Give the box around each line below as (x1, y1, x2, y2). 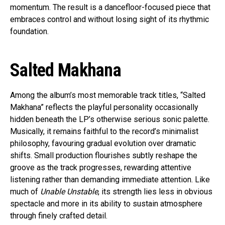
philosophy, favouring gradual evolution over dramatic (10, 139, 196, 149)
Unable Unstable (40, 187, 98, 197)
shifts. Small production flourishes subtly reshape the (10, 151, 197, 161)
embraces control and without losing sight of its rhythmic (10, 15, 209, 25)
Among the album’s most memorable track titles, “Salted (10, 90, 205, 100)
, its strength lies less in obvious (98, 187, 212, 197)
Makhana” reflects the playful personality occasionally (10, 102, 198, 113)
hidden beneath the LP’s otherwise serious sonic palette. (10, 115, 209, 125)
